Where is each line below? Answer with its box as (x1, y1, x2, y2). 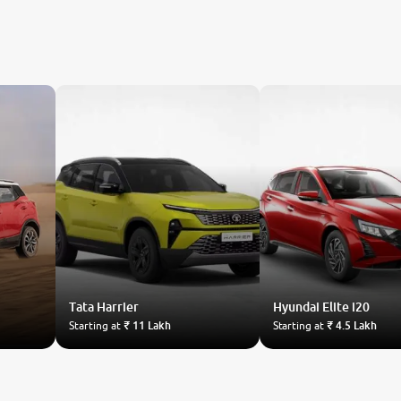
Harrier (97, 299, 140, 314)
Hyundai (272, 299, 320, 314)
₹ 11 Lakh (123, 319, 171, 332)
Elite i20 (321, 299, 370, 314)
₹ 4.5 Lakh (326, 319, 377, 332)
